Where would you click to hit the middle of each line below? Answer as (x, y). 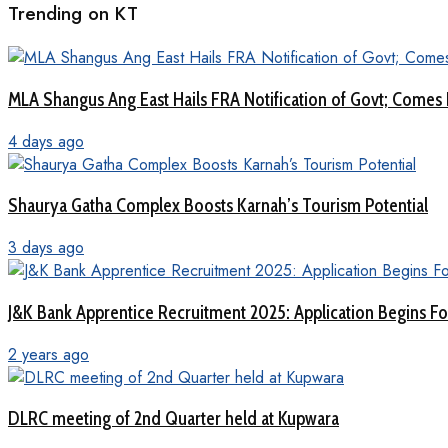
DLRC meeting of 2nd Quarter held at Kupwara (173, 419)
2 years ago (48, 354)
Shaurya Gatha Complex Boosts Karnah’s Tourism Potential (218, 206)
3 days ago (46, 248)
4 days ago (46, 141)
